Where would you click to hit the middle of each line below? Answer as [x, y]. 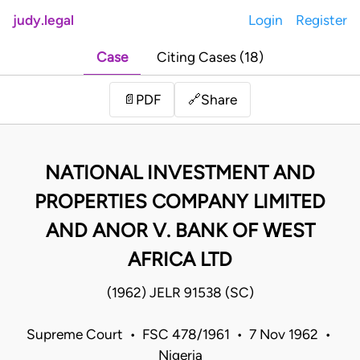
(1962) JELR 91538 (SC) [180, 293]
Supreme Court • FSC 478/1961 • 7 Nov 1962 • [180, 335]
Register [321, 20]
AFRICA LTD [180, 260]
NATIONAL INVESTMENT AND [180, 173]
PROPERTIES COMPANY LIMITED [180, 202]
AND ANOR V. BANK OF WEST [180, 231]
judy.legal [43, 20]
